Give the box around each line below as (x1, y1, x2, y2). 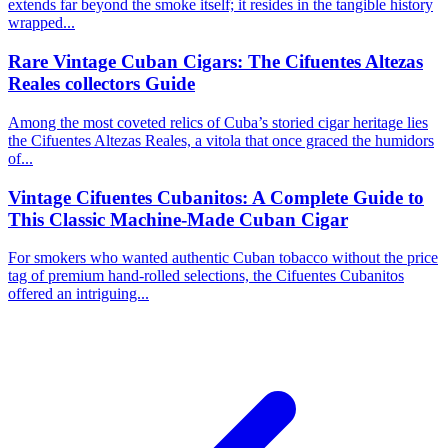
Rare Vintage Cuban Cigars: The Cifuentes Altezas (8, 51, 423, 73)
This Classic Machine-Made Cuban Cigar (8, 208, 348, 230)
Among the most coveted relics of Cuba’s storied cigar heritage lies (8, 113, 428, 131)
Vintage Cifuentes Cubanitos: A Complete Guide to (8, 186, 424, 208)
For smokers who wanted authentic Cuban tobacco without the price (8, 249, 438, 267)
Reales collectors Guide (8, 73, 195, 95)
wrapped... (8, 14, 75, 32)
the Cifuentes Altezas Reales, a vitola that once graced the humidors (8, 131, 434, 149)
